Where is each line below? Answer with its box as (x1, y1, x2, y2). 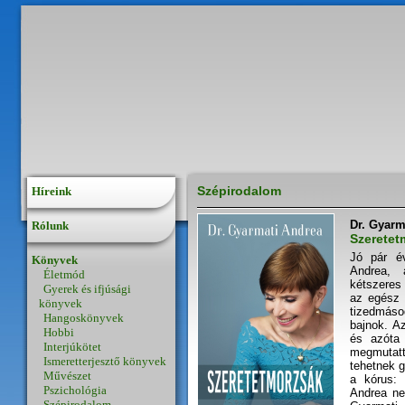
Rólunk (32, 219, 69, 232)
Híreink (32, 184, 71, 198)
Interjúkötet (43, 340, 101, 353)
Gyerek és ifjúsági (43, 282, 131, 296)
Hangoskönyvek (43, 311, 124, 325)
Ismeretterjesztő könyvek (43, 354, 166, 368)
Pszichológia (43, 383, 107, 397)
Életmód (43, 268, 85, 281)
